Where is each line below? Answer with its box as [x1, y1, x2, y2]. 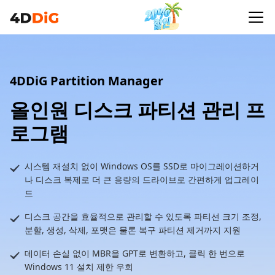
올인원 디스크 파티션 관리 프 [10, 96, 265, 123]
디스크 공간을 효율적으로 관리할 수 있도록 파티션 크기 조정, [25, 211, 261, 222]
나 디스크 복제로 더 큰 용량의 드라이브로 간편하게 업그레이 [25, 174, 259, 185]
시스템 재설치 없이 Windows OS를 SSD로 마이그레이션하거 [25, 160, 259, 172]
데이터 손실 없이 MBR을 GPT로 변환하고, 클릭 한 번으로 [25, 247, 245, 259]
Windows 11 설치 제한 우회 [25, 261, 133, 273]
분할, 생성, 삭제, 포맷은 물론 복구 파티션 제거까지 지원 [25, 224, 241, 236]
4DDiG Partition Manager [10, 72, 163, 89]
